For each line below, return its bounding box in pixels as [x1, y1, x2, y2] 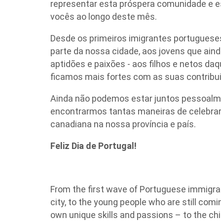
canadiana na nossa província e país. [50, 119, 196, 129]
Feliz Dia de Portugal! [50, 141, 137, 151]
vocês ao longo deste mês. [50, 11, 157, 22]
